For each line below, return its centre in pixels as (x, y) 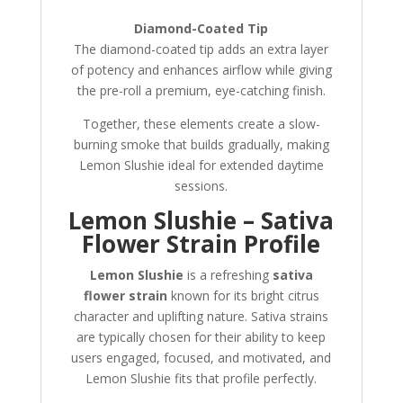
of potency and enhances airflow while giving (201, 70)
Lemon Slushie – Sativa (201, 221)
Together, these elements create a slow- (201, 124)
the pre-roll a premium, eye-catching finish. (201, 91)
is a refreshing (228, 275)
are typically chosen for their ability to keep (201, 337)
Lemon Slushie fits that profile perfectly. (201, 379)
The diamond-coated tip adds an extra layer (201, 49)
